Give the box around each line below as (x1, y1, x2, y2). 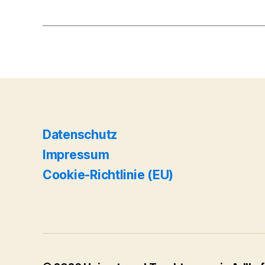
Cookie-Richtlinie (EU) (43, 167, 174, 182)
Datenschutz (43, 127, 118, 142)
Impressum (43, 147, 109, 162)
